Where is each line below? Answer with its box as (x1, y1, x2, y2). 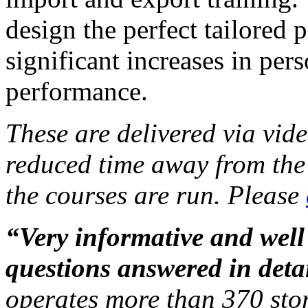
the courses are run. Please (5, 179, 306, 210)
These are (5, 118, 117, 148)
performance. (5, 76, 148, 106)
